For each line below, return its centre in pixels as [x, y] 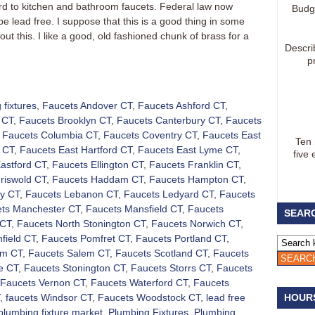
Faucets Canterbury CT [168, 120]
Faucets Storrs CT [171, 268]
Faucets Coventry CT [150, 135]
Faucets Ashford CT [181, 105]
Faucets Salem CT [69, 253]
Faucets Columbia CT [50, 135]
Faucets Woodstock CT [149, 297]
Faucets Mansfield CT [134, 209]
